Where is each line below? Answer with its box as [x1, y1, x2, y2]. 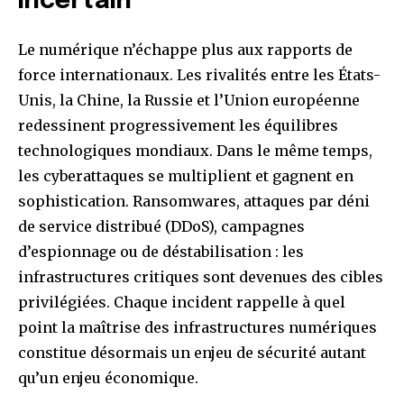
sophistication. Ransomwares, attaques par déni [18, 192, 370, 211]
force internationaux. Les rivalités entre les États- [18, 66, 381, 85]
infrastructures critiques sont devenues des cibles [18, 268, 383, 287]
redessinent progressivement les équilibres [18, 116, 338, 135]
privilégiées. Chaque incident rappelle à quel [18, 293, 345, 312]
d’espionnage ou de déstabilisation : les [18, 243, 304, 262]
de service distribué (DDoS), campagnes [18, 217, 305, 236]
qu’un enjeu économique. [18, 369, 198, 388]
